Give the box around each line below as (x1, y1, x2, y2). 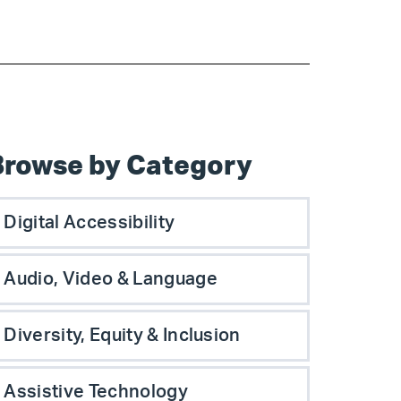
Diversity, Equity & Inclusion (4, 327, 241, 345)
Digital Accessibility (4, 214, 175, 232)
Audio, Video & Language (4, 270, 218, 288)
